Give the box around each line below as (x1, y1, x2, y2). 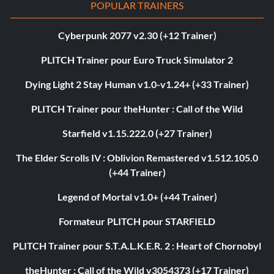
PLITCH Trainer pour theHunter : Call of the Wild (31, 103, 243, 115)
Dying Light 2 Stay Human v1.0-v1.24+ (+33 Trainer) (25, 78, 249, 91)
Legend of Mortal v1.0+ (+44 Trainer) (57, 191, 217, 203)
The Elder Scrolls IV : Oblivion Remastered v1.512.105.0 (16, 152, 258, 164)
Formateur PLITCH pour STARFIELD (59, 215, 215, 228)
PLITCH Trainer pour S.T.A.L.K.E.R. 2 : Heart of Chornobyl (13, 240, 261, 252)
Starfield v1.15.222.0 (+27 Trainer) (62, 127, 212, 139)
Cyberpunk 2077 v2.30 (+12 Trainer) (57, 29, 217, 42)
